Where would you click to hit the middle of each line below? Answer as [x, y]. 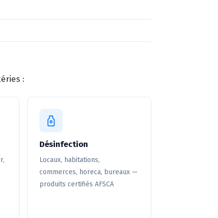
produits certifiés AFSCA [76, 184]
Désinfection [64, 144]
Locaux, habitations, [69, 160]
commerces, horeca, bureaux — [88, 172]
